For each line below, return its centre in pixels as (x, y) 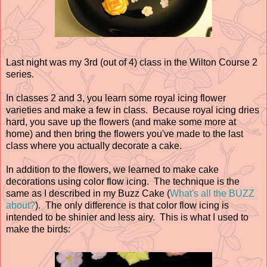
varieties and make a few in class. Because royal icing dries (133, 110)
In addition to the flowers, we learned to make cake (112, 169)
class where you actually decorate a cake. (94, 145)
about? (21, 205)
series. (20, 74)
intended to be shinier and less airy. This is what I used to (127, 217)
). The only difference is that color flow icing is (132, 205)
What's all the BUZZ (212, 193)
